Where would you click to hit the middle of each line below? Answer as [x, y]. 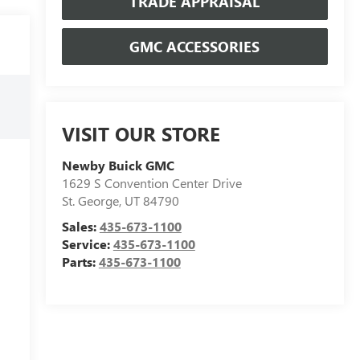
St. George [90, 201]
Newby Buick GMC [118, 166]
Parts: [80, 262]
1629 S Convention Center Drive [151, 183]
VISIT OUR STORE [141, 134]
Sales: [80, 227]
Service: [87, 244]
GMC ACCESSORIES [195, 46]
